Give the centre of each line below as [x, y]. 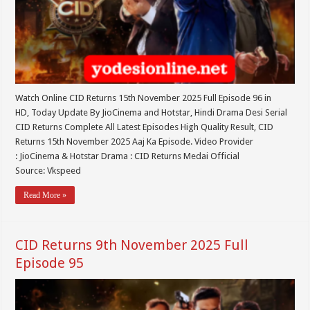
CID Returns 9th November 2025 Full [132, 245]
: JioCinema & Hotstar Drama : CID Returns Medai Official [128, 156]
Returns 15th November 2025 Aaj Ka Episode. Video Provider [135, 141]
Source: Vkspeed [48, 170]
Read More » [45, 195]
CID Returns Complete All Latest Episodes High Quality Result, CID [145, 127]
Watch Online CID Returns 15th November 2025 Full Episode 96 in [144, 98]
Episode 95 [50, 263]
